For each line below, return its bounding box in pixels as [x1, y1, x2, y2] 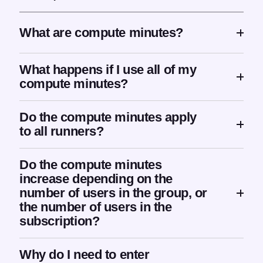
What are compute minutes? [19, 25, 183, 40]
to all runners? [19, 124, 104, 139]
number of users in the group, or [19, 186, 207, 201]
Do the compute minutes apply [19, 110, 197, 125]
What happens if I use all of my [19, 62, 197, 77]
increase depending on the [19, 171, 173, 187]
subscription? [19, 214, 100, 229]
